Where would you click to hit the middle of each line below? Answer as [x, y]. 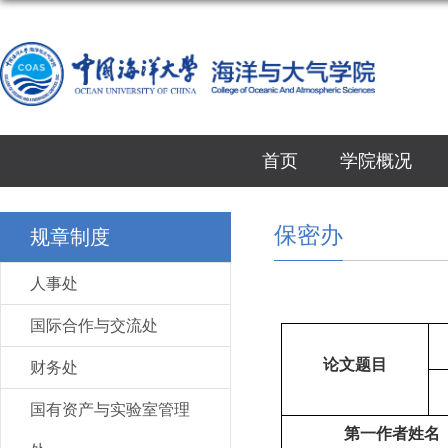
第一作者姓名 [392, 433]
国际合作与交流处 [94, 325]
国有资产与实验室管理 [110, 409]
